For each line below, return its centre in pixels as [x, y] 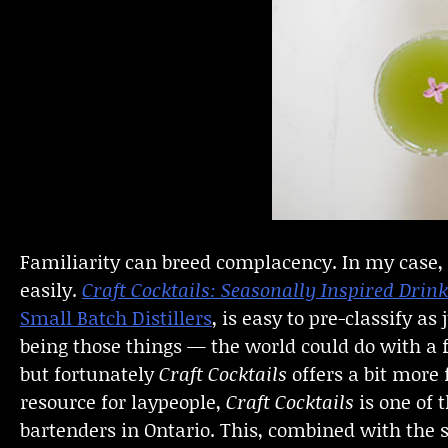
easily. [51, 290]
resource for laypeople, [123, 402]
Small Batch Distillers [116, 318]
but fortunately [89, 374]
